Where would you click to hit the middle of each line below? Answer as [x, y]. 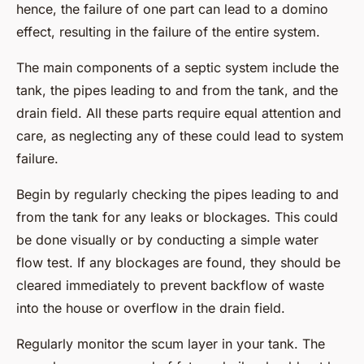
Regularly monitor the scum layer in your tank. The [171, 343]
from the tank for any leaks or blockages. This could [177, 217]
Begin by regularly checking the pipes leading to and [178, 194]
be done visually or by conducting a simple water [167, 239]
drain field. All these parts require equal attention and [179, 113]
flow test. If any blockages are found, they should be [178, 262]
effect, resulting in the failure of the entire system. [168, 31]
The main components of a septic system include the [178, 67]
